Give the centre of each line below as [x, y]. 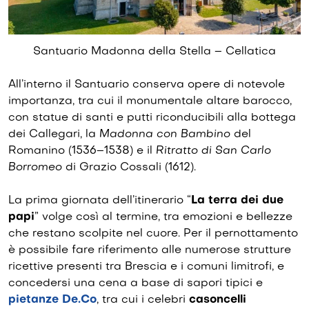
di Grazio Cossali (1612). [129, 167]
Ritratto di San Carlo [213, 151]
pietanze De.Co [52, 300]
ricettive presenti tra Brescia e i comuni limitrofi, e [146, 267]
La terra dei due [237, 200]
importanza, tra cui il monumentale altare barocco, [150, 101]
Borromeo [35, 167]
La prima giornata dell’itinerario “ [100, 200]
